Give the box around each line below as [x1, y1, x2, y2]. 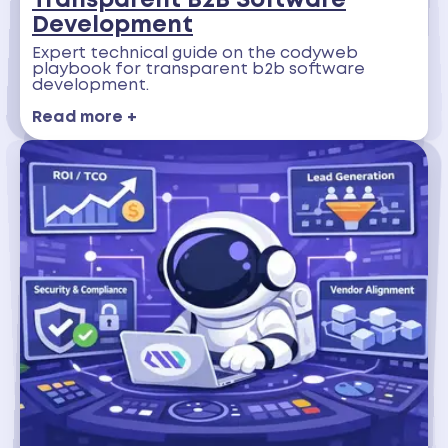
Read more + [32, 110, 137, 126]
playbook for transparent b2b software [32, 62, 365, 78]
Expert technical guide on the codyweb [32, 46, 358, 62]
